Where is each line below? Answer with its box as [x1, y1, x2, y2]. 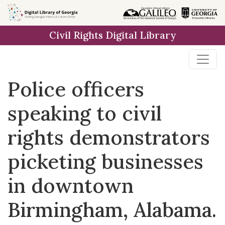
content [13, 32, 40, 41]
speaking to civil [8, 100, 162, 126]
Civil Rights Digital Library [49, 29, 176, 41]
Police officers [8, 76, 144, 102]
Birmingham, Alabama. [8, 197, 216, 222]
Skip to [13, 8, 37, 17]
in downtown [8, 173, 134, 198]
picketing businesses [8, 149, 203, 174]
